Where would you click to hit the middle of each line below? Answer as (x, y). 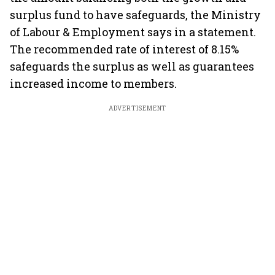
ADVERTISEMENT (137, 108)
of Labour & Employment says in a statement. (133, 32)
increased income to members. (93, 83)
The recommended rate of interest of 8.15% (124, 49)
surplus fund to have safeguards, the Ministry (135, 15)
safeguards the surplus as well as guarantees (132, 66)
